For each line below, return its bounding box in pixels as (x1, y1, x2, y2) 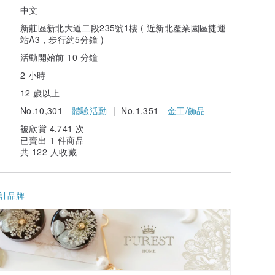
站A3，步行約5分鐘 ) (20, 33, 104, 45)
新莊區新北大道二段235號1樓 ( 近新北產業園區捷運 (20, 21, 227, 34)
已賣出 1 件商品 (20, 133, 84, 146)
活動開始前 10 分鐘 (20, 50, 98, 63)
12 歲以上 (20, 86, 60, 99)
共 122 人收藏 (20, 145, 77, 158)
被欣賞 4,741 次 (20, 122, 85, 134)
